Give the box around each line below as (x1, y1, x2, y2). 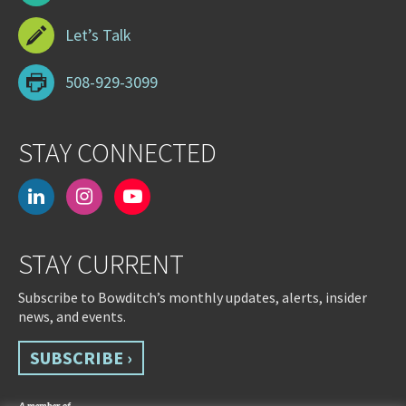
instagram (92, 183, 172, 208)
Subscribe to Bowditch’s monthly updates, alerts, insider (18, 288, 367, 307)
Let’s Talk (65, 24, 131, 46)
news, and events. (18, 307, 126, 326)
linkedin (43, 183, 109, 208)
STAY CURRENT (18, 246, 184, 282)
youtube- (140, 183, 217, 208)
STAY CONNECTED (18, 135, 217, 170)
